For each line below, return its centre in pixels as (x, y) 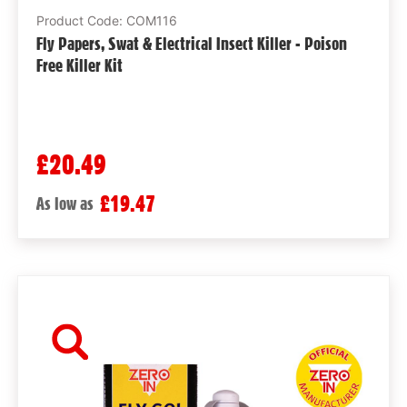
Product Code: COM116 (106, 20)
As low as (65, 203)
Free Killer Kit (79, 65)
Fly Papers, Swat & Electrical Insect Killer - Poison (191, 43)
